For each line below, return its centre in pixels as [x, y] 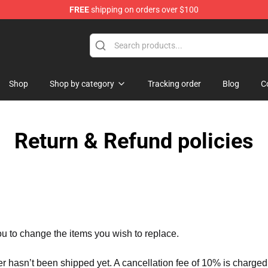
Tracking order [174, 84]
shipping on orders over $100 [144, 10]
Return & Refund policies [134, 141]
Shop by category [82, 84]
